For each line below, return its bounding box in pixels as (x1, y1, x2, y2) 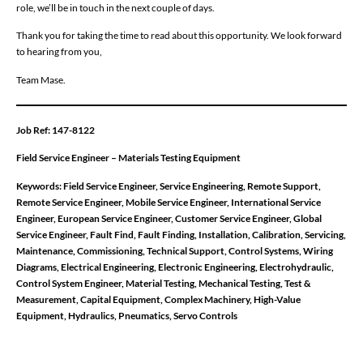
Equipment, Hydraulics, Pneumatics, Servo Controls (16, 309, 237, 322)
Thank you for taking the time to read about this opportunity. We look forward (16, 29, 342, 42)
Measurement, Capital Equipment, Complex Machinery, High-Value (16, 293, 301, 305)
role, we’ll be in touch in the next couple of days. (16, 2, 215, 15)
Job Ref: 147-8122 (16, 123, 95, 136)
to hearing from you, (16, 45, 102, 58)
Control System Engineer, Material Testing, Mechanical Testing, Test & (16, 276, 311, 289)
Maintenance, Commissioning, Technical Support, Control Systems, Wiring (16, 244, 333, 257)
